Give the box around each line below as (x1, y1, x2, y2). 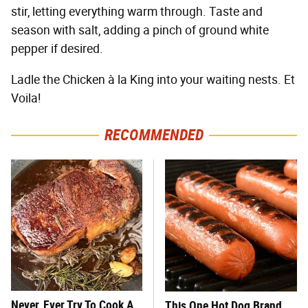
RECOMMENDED (104, 125, 204, 144)
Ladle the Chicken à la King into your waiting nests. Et (11, 71, 295, 87)
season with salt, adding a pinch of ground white (11, 22, 269, 38)
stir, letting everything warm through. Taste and (11, 3, 263, 19)
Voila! (11, 90, 41, 106)
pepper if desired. (11, 41, 103, 56)
